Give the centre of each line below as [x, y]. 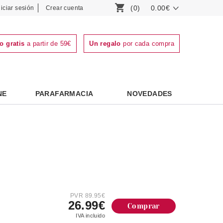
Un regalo [105, 44]
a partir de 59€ [48, 44]
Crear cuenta [65, 8]
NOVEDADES [150, 94]
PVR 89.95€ [88, 196]
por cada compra [147, 44]
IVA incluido [90, 216]
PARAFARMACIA [64, 94]
